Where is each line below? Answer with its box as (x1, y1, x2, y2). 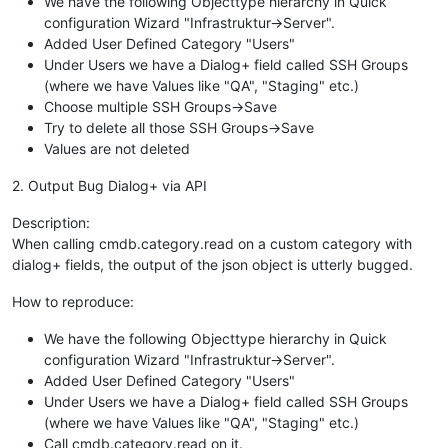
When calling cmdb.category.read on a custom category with (12, 235, 412, 253)
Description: (12, 214, 90, 232)
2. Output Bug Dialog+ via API (12, 177, 207, 195)
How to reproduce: (12, 293, 134, 311)
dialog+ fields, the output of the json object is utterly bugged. (12, 256, 413, 274)
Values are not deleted (44, 140, 190, 158)
